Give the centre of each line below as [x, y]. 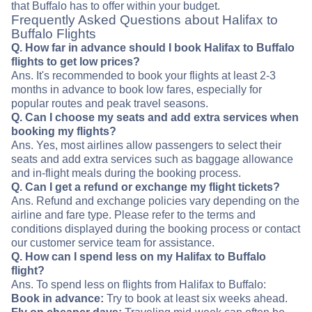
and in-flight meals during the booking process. [126, 173]
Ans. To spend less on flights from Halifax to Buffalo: [139, 284]
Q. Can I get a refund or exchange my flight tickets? [146, 187]
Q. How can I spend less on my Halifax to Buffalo [139, 257]
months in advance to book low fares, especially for [136, 89]
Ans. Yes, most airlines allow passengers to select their [146, 145]
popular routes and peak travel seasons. [110, 103]
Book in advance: [57, 298]
